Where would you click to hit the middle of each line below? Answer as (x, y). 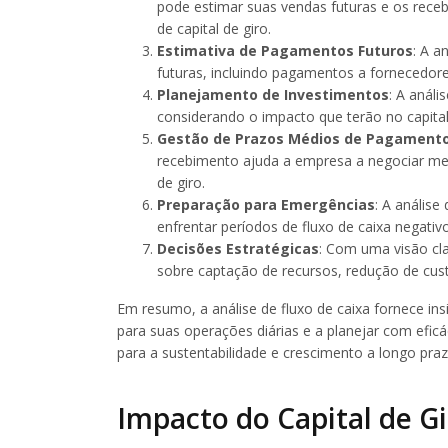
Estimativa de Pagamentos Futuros (285, 50)
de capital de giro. (214, 28)
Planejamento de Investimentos (273, 94)
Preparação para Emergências (266, 204)
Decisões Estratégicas (238, 248)
